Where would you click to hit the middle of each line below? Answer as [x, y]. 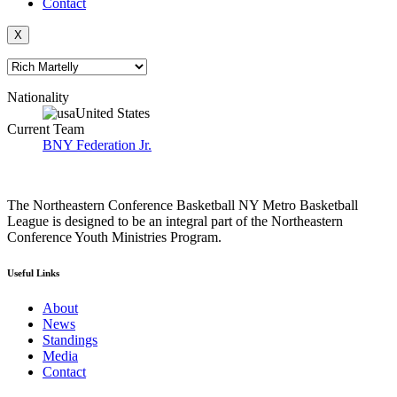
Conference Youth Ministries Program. [114, 237]
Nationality [38, 97]
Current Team [46, 129]
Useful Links [33, 272]
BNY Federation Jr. [97, 145]
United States [113, 113]
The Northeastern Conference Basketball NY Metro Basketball [183, 205]
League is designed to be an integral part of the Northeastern [175, 221]
